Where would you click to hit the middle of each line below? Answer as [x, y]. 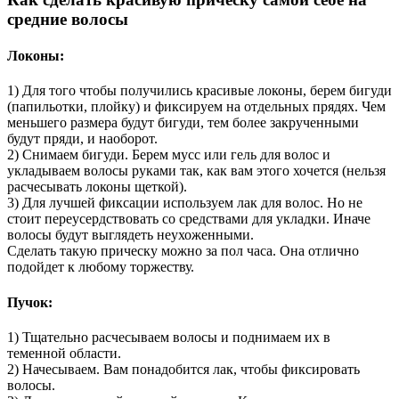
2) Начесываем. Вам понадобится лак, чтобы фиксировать [183, 369]
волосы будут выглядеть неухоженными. [130, 235]
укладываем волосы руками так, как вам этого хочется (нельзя [196, 171]
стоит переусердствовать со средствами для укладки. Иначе [189, 219]
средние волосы [68, 19]
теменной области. [64, 353]
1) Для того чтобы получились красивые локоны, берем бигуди [199, 91]
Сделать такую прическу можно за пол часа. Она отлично [183, 251]
